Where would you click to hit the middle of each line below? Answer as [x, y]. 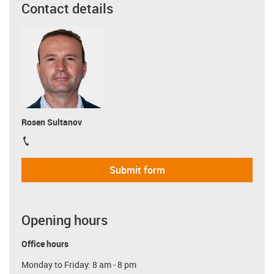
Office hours [45, 243]
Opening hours [65, 220]
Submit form [137, 170]
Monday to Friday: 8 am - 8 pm [79, 265]
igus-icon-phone [55, 143]
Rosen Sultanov [52, 122]
